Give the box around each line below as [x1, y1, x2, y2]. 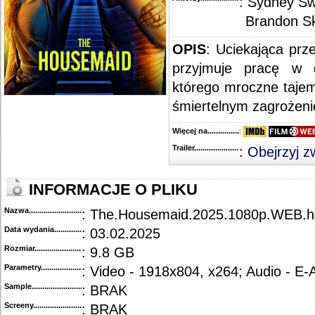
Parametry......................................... [4, 263, 127, 271]
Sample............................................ [4, 282, 124, 290]
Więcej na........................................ [172, 127, 292, 135]
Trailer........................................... [172, 143, 285, 153]
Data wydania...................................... [4, 225, 134, 233]
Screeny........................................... [4, 301, 124, 309]
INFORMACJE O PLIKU [25, 181, 198, 198]
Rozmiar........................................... [4, 244, 125, 252]
